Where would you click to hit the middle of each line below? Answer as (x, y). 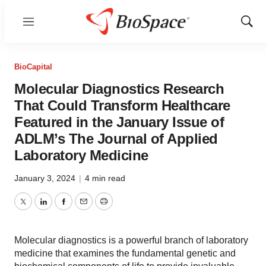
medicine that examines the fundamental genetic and (125, 253)
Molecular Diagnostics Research (119, 89)
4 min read (105, 178)
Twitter (36, 208)
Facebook (84, 208)
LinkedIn (61, 208)
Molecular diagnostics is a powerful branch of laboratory (131, 240)
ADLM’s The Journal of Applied (116, 139)
